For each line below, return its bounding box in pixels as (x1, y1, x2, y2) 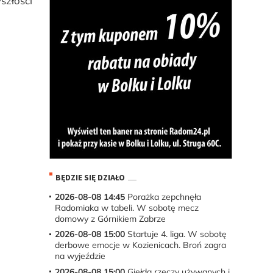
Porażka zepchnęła (124, 191, 201, 202)
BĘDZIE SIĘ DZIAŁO (55, 171, 125, 183)
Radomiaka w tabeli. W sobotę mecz (54, 202, 199, 213)
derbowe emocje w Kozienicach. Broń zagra (54, 239, 226, 251)
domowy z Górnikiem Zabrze (54, 213, 166, 224)
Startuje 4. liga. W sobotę (124, 229, 227, 240)
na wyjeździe (54, 250, 105, 262)
